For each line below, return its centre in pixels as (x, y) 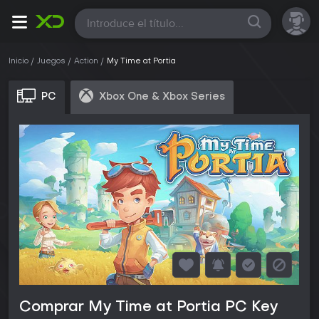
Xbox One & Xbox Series (162, 97)
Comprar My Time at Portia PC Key (148, 308)
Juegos (51, 62)
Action (86, 62)
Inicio (19, 62)
